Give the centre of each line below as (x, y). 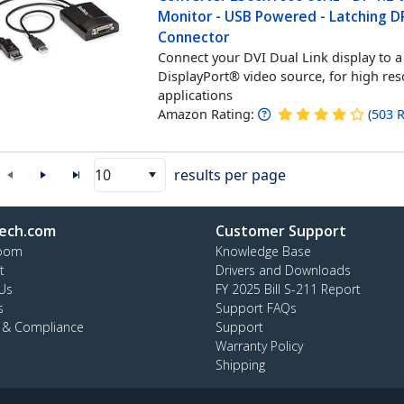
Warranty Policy (259, 346)
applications (196, 94)
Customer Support (281, 231)
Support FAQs (256, 308)
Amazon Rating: (207, 114)
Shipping (240, 365)
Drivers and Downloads (283, 270)
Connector (194, 37)
